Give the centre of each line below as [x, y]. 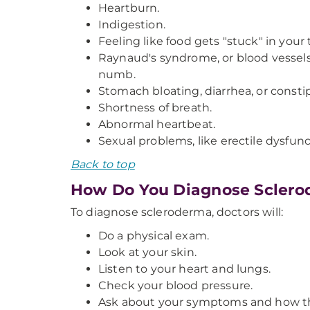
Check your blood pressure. [176, 285]
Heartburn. [129, 8]
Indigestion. [132, 25]
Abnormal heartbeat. [157, 124]
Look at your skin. [147, 252]
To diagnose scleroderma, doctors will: [177, 212]
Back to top [103, 164]
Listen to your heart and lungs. [184, 269]
